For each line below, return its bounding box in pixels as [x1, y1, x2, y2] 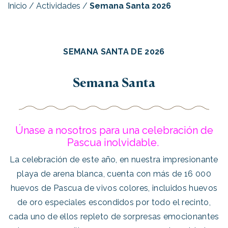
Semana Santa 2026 [90, 1, 171, 11]
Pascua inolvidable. [67, 136, 161, 149]
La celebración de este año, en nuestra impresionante [10, 155, 218, 164]
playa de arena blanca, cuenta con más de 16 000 [16, 169, 212, 179]
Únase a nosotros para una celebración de [15, 124, 213, 136]
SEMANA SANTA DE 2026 [63, 47, 165, 56]
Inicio [8, 1, 27, 11]
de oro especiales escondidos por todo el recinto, [17, 197, 211, 207]
